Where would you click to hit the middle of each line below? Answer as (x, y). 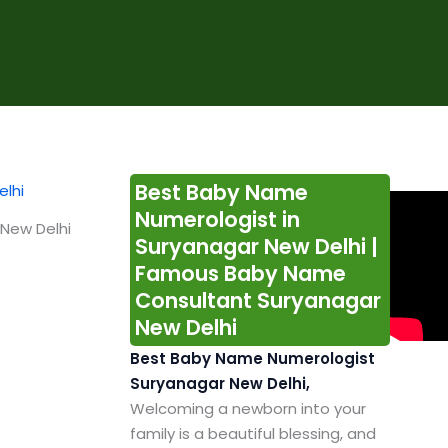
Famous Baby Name (240, 274)
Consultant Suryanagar (257, 301)
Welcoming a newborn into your (247, 409)
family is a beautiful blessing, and (252, 434)
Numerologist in (217, 220)
